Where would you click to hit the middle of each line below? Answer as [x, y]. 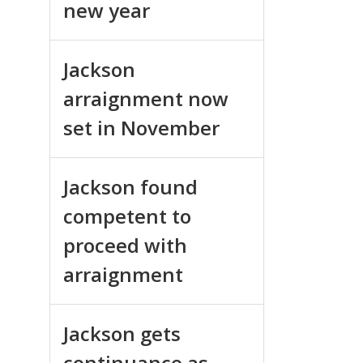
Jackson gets [122, 333]
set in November [141, 127]
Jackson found [130, 186]
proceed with [125, 245]
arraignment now [146, 98]
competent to [127, 216]
